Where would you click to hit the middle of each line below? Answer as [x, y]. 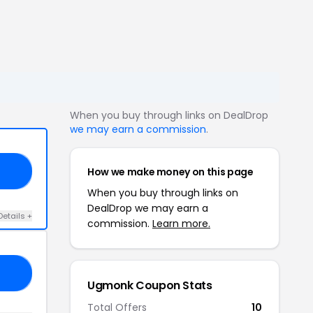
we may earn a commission [138, 129]
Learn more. [181, 224]
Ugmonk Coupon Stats [150, 285]
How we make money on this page [170, 172]
